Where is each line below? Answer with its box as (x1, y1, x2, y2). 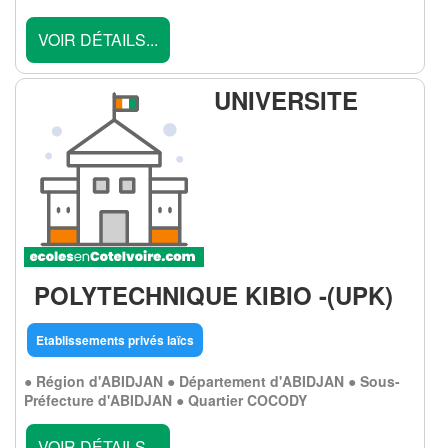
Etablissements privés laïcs (36, 331, 194, 349)
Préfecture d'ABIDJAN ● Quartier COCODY (24, 390, 307, 410)
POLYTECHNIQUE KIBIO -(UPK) (34, 278, 393, 312)
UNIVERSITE (214, 83, 358, 117)
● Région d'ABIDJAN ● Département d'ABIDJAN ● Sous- (24, 371, 400, 391)
